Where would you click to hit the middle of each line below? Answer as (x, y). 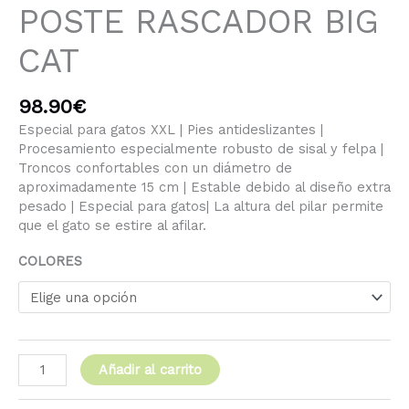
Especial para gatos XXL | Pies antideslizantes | (171, 129)
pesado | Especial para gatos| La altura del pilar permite (201, 206)
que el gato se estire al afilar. (112, 225)
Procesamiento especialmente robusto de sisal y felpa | (201, 148)
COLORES (50, 262)
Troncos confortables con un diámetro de (155, 168)
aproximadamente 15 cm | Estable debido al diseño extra (204, 187)
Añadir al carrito (150, 369)
